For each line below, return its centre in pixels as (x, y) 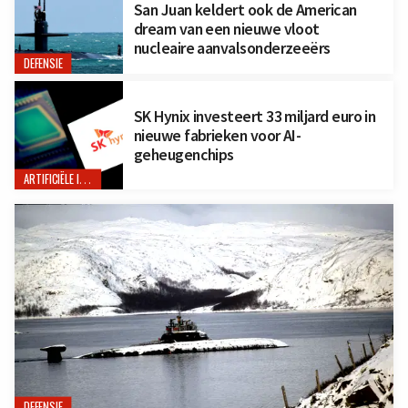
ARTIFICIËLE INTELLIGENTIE (85, 179)
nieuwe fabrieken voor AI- (217, 135)
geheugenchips (184, 154)
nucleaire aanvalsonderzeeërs (232, 48)
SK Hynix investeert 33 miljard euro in (255, 116)
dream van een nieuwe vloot (226, 29)
